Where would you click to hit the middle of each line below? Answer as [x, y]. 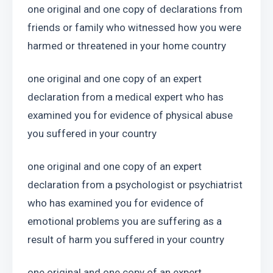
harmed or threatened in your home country [127, 46]
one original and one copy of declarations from [135, 9]
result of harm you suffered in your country [126, 239]
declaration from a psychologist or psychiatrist [135, 185]
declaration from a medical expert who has [126, 97]
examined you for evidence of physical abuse [130, 115]
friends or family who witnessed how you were [134, 27]
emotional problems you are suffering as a [125, 221]
